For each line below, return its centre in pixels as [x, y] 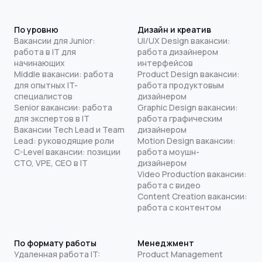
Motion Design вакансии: [186, 140]
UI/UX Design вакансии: [184, 40]
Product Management [180, 254]
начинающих [39, 63]
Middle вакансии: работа [64, 74]
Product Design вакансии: [188, 74]
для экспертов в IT [52, 118]
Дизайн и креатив [174, 29]
